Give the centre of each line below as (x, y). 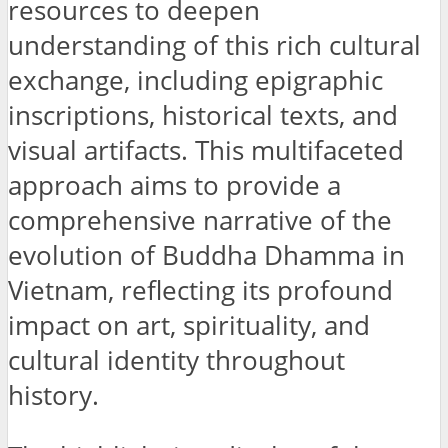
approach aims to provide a (174, 186)
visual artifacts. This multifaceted (206, 151)
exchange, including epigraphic (195, 81)
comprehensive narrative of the (200, 221)
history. (53, 396)
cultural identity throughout (176, 361)
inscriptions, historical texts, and (203, 116)
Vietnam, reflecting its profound (200, 291)
